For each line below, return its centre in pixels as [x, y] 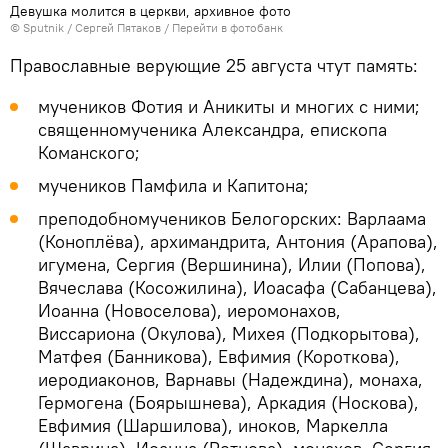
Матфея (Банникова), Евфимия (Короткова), [219, 356]
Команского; [89, 152]
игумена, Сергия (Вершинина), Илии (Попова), [232, 264]
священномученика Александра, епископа [212, 129]
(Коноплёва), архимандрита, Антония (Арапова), [238, 241]
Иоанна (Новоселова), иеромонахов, [189, 310]
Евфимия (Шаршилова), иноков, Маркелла [213, 425]
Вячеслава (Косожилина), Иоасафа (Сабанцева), [237, 287]
